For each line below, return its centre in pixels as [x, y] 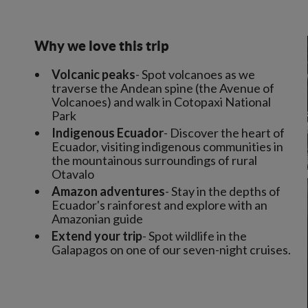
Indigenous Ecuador [108, 133]
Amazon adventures [108, 191]
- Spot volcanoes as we [195, 74]
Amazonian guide [97, 219]
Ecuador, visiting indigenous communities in [167, 146]
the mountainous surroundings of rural [154, 160]
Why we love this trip [102, 46]
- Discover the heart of [224, 133]
